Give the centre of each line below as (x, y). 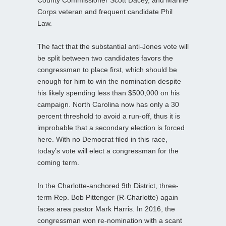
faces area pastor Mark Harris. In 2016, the (106, 209)
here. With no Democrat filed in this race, (102, 139)
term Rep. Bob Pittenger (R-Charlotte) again (108, 197)
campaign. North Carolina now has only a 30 (108, 104)
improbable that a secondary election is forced (111, 127)
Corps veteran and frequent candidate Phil (105, 11)
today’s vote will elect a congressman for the (108, 151)
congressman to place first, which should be (107, 69)
